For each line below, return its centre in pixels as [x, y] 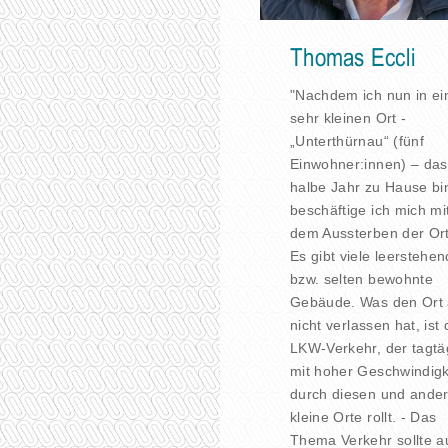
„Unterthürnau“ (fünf [357, 140]
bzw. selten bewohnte [361, 278]
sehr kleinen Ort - [348, 117]
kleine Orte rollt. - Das [363, 416]
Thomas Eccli [353, 58]
